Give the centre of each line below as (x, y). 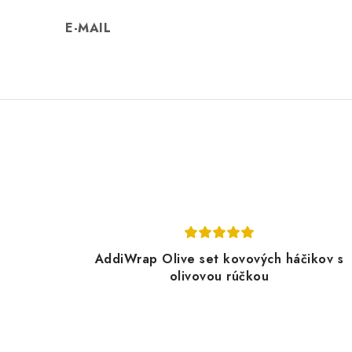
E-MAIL (88, 28)
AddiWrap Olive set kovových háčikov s (219, 259)
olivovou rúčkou (219, 277)
